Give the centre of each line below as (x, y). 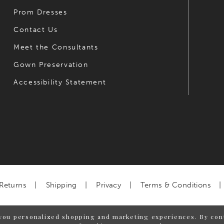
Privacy (109, 185)
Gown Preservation (51, 65)
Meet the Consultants (56, 47)
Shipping (61, 185)
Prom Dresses (40, 12)
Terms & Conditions (175, 185)
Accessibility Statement (60, 82)
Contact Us (36, 30)
